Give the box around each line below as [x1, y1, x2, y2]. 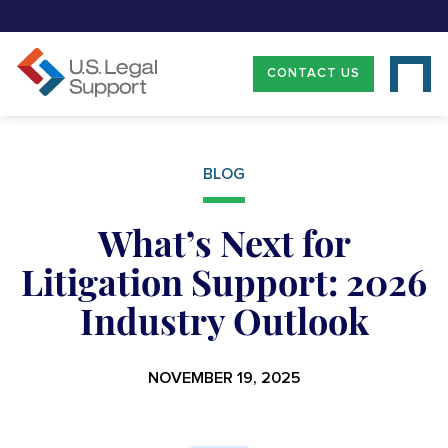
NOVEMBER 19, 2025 [148, 369, 300, 386]
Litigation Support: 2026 [21, 256, 427, 305]
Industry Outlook [79, 295, 369, 344]
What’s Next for [97, 217, 351, 266]
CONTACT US [267, 67, 360, 81]
